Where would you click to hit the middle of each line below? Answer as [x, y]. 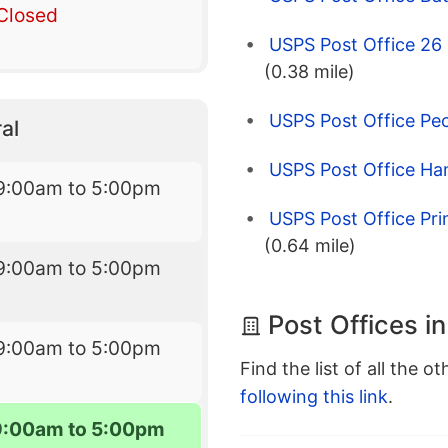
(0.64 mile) [310, 246]
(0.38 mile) [309, 72]
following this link [314, 397]
